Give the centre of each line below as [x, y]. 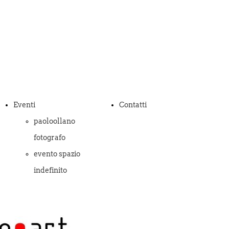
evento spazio [57, 154]
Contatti [133, 105]
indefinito [51, 170]
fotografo [50, 138]
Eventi [25, 105]
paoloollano [55, 121]
